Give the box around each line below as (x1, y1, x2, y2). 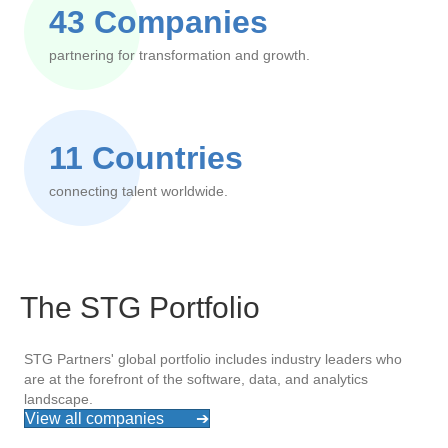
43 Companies (49, 4, 268, 40)
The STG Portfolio (20, 291, 260, 324)
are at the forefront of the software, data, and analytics (24, 371, 368, 387)
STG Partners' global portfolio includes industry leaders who (24, 351, 402, 367)
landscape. (24, 391, 93, 407)
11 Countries (49, 140, 243, 176)
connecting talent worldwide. (49, 183, 228, 199)
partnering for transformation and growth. (49, 47, 310, 63)
